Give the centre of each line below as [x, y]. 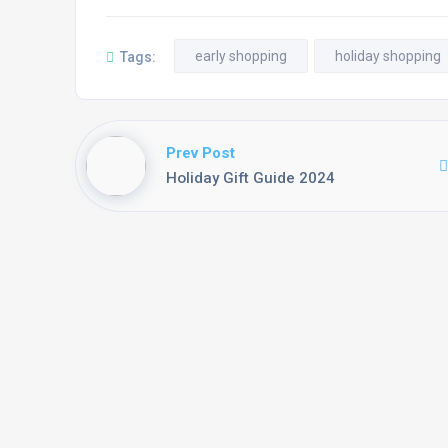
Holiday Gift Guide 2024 [250, 177]
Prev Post [200, 152]
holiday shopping [388, 55]
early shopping [241, 55]
